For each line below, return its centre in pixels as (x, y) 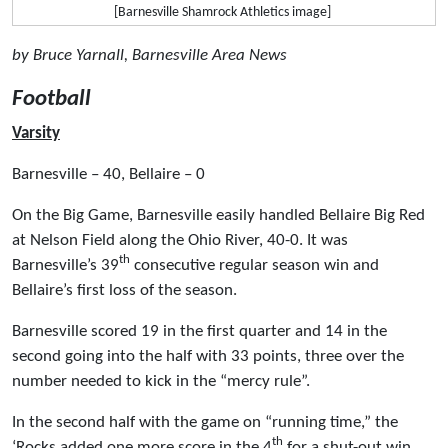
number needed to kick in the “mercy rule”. (161, 381)
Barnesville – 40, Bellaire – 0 (108, 174)
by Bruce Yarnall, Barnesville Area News (149, 55)
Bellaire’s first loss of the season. (124, 290)
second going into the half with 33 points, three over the (208, 356)
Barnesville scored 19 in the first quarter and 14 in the (199, 331)
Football (51, 98)
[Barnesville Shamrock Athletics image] (222, 13)
